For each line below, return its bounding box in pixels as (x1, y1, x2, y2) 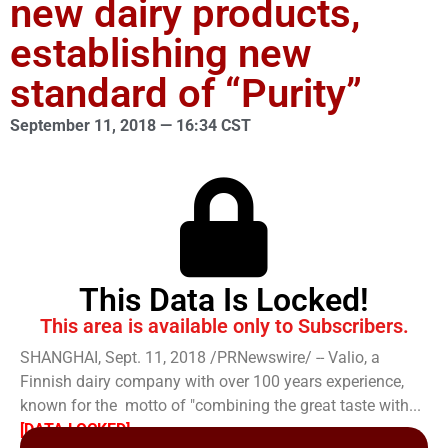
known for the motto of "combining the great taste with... (20, 396, 421, 415)
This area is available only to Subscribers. (39, 314, 409, 338)
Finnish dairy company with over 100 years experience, (20, 372, 404, 391)
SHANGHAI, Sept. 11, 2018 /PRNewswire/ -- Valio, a (20, 348, 380, 367)
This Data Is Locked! (79, 281, 369, 319)
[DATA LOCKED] (20, 420, 130, 439)
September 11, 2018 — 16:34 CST (10, 116, 251, 135)
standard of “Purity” (10, 70, 362, 117)
